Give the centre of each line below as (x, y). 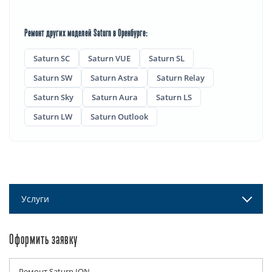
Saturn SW (53, 77)
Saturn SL (167, 58)
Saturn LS (174, 97)
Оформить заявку (43, 240)
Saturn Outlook (119, 116)
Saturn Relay (181, 77)
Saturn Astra (114, 77)
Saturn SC (52, 58)
